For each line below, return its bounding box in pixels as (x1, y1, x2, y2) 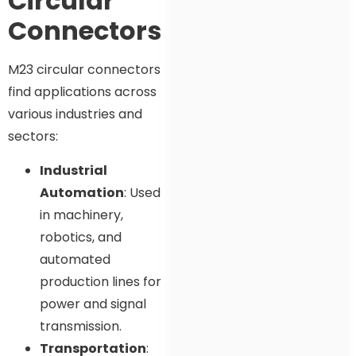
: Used (124, 183, 161, 202)
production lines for (40, 272, 161, 291)
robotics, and (40, 227, 122, 246)
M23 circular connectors (8, 60, 161, 79)
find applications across (8, 83, 157, 102)
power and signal (40, 294, 146, 313)
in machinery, (40, 205, 123, 224)
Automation (40, 183, 124, 202)
